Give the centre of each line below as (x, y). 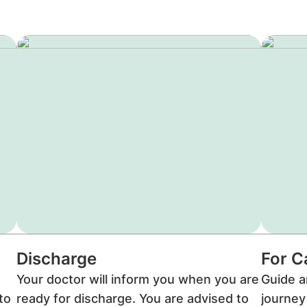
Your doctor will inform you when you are (138, 279)
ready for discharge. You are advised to (133, 298)
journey (283, 298)
